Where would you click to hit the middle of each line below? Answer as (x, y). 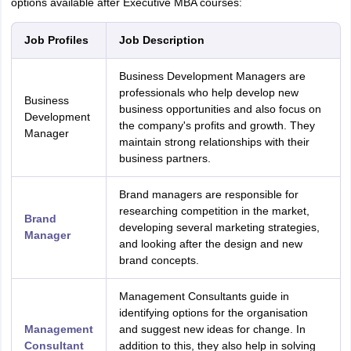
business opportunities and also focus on (220, 109)
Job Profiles (56, 40)
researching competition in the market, (214, 211)
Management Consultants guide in (204, 296)
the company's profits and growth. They (217, 125)
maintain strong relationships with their (214, 142)
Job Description (161, 40)
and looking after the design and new (210, 244)
